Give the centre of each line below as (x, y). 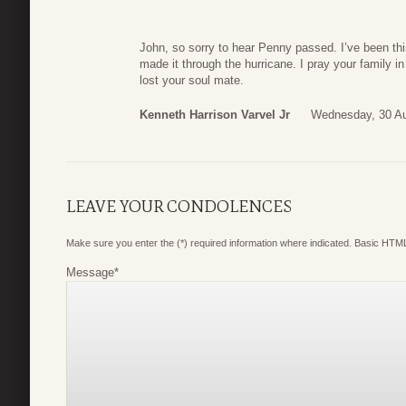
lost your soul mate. (192, 81)
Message (90, 272)
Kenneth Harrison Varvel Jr (215, 114)
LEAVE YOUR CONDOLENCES (179, 206)
